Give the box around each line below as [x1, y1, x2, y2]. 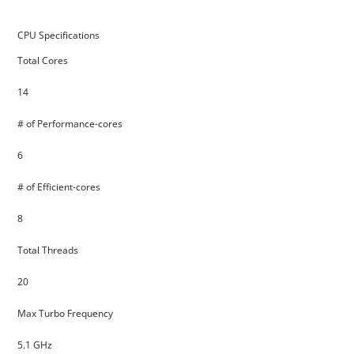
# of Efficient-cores [17, 180, 100, 194]
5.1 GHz [17, 338, 52, 352]
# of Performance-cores [17, 117, 122, 130]
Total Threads [17, 243, 81, 257]
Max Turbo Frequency [17, 307, 115, 320]
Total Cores [17, 54, 70, 67]
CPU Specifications [17, 28, 100, 42]
